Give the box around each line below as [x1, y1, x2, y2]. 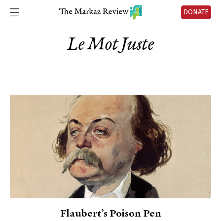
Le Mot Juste [67, 35, 154, 55]
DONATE [184, 8, 209, 16]
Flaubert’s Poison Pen [60, 209, 161, 220]
